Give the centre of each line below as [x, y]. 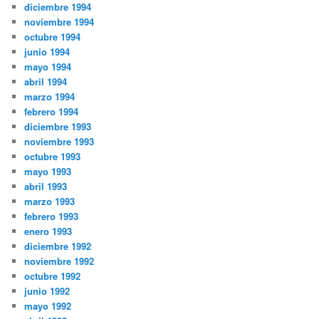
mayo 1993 [48, 172]
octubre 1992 [53, 276]
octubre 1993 [53, 157]
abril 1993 [46, 187]
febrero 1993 [52, 216]
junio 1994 [47, 52]
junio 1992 [47, 291]
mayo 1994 [48, 67]
